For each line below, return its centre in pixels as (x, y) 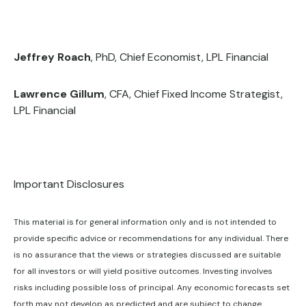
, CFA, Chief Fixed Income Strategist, (194, 94)
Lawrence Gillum (59, 94)
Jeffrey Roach (52, 57)
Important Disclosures (69, 184)
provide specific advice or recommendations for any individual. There (151, 238)
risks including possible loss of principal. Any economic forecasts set (152, 287)
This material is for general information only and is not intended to (145, 222)
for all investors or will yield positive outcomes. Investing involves (143, 271)
